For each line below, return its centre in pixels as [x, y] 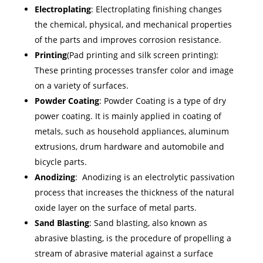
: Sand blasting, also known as [148, 222]
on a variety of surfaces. [81, 85]
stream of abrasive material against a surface [124, 253]
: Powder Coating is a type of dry [162, 100]
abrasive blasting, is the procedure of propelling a [133, 238]
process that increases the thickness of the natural [134, 192]
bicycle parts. [60, 161]
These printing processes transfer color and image [134, 70]
